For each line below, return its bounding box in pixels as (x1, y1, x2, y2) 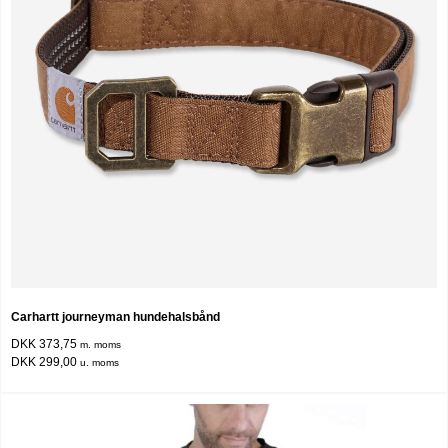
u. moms (77, 356, 119, 368)
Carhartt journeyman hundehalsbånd (11, 309, 220, 324)
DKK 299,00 (11, 354, 77, 369)
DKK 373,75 (11, 336, 77, 351)
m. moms (77, 338, 121, 350)
